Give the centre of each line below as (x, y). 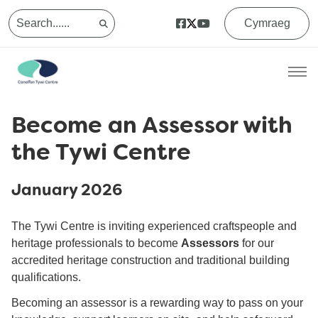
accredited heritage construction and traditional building (150, 261)
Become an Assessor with (152, 125)
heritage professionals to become (96, 243)
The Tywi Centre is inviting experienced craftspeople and (154, 226)
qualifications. (46, 278)
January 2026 (67, 190)
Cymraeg (267, 23)
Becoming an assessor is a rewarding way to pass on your (157, 303)
